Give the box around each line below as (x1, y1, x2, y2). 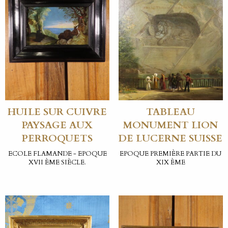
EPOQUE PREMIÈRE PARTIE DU (120, 149, 222, 159)
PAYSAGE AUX (22, 118, 93, 132)
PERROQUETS (22, 131, 93, 145)
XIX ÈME (156, 158, 185, 167)
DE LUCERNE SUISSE (119, 131, 223, 145)
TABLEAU (146, 105, 195, 119)
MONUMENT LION (123, 118, 218, 132)
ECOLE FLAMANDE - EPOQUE (8, 149, 107, 159)
